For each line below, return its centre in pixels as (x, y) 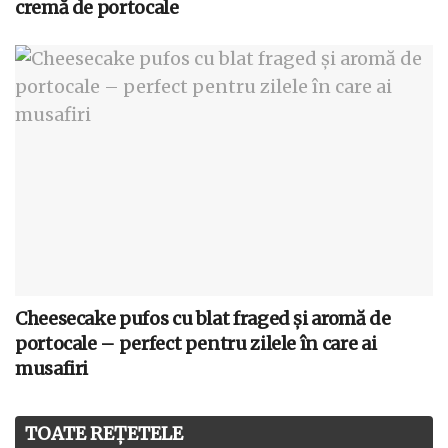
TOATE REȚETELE (104, 434)
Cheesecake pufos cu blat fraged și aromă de (203, 319)
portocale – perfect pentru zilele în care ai (196, 344)
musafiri (52, 369)
